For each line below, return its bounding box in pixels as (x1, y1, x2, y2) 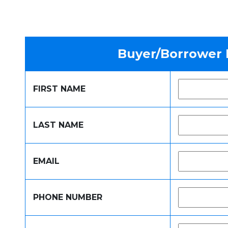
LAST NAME (33, 120, 83, 130)
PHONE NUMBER (33, 192, 102, 202)
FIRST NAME (33, 84, 85, 94)
